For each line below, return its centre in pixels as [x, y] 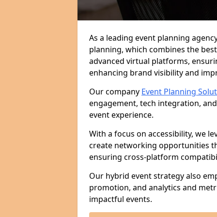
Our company [115, 92]
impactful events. [121, 199]
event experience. [121, 115]
